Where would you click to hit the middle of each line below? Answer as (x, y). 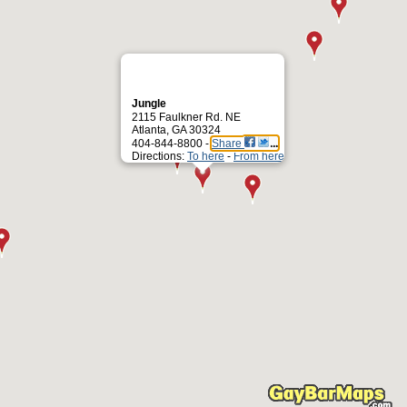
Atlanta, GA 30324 (176, 130)
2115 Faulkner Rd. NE (186, 117)
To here (206, 156)
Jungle (150, 104)
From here (259, 156)
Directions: (159, 156)
